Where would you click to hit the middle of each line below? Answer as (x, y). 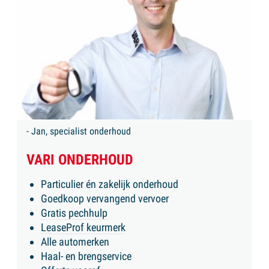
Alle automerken (75, 241)
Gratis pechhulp (74, 213)
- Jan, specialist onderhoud (79, 131)
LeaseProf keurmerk (83, 227)
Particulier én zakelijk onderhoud (110, 184)
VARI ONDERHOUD (80, 159)
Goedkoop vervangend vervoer (105, 198)
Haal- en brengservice (86, 256)
